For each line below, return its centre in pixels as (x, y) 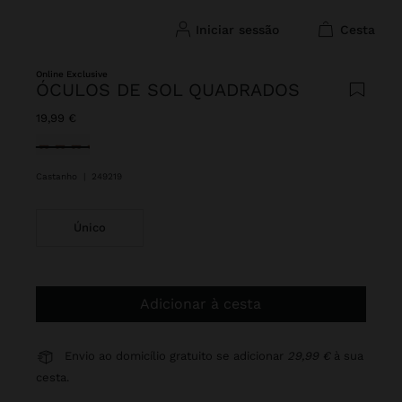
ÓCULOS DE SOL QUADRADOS (168, 90)
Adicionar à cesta (206, 304)
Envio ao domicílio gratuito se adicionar (176, 356)
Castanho (58, 176)
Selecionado (78, 143)
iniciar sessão (239, 29)
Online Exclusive (72, 74)
